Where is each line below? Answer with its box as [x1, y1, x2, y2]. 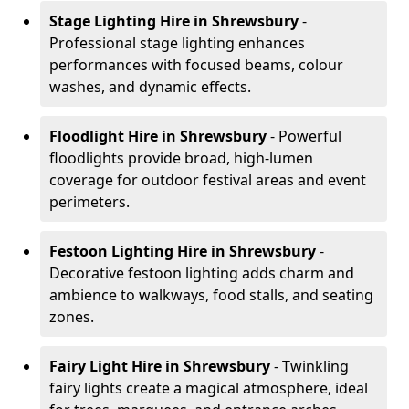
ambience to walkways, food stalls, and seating [49, 285, 373, 305]
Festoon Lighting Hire [49, 241, 207, 261]
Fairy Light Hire [49, 356, 162, 376]
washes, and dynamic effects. [49, 77, 251, 97]
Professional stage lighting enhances [49, 33, 305, 53]
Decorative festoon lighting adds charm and [49, 263, 354, 283]
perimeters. [49, 192, 130, 212]
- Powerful [270, 126, 341, 146]
